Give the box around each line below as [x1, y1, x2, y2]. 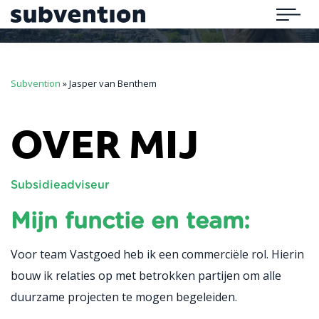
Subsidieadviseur [11, 179, 110, 191]
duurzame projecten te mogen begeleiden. [11, 289, 237, 305]
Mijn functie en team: [11, 210, 250, 233]
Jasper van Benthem [69, 77, 157, 90]
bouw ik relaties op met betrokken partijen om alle [11, 268, 281, 283]
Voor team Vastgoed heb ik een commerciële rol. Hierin [11, 246, 304, 262]
